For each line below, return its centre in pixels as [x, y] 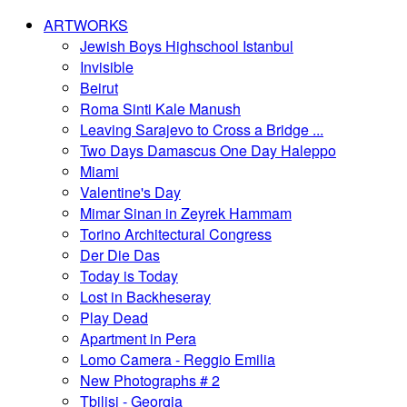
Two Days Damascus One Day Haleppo [208, 150]
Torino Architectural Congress [176, 234]
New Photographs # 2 [150, 380]
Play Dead [114, 318]
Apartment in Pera [138, 338]
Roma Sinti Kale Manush [160, 109]
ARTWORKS [86, 25]
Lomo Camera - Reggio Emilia [178, 359]
